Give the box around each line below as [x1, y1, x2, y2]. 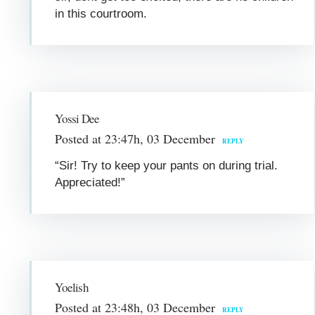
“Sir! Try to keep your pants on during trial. [55, 158, 278, 172]
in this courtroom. [55, 6, 148, 20]
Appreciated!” [55, 175, 126, 189]
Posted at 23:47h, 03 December [55, 129, 216, 147]
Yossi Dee [55, 110, 100, 127]
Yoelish [55, 278, 89, 295]
